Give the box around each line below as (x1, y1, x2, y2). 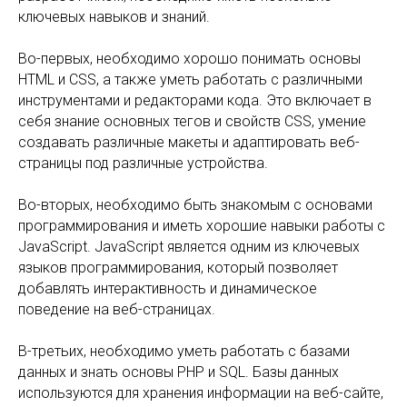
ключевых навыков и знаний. (18, 8, 210, 25)
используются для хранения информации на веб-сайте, (18, 384, 383, 402)
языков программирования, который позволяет (18, 259, 338, 276)
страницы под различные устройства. (18, 154, 268, 172)
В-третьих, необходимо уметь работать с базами (18, 342, 350, 360)
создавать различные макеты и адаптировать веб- (18, 134, 360, 151)
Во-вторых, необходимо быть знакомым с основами (18, 196, 372, 213)
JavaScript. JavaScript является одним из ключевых (18, 238, 360, 255)
